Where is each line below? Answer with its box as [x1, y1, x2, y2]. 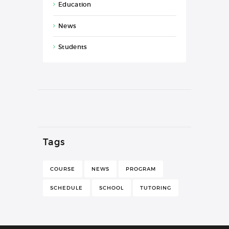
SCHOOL [99, 184, 124, 191]
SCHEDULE [50, 184, 83, 191]
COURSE [50, 165, 75, 172]
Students [58, 42, 87, 51]
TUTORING [140, 184, 171, 191]
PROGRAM [126, 165, 156, 172]
